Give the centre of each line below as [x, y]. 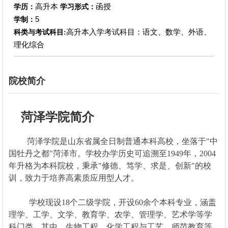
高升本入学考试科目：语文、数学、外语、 [138, 32]
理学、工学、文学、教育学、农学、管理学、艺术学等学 [110, 214]
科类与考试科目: [40, 32]
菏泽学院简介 [51, 117]
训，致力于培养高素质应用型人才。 [76, 178]
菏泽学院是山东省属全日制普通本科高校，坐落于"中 [113, 141]
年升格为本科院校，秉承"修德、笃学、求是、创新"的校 [110, 165]
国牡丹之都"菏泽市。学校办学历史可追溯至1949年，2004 [112, 153]
